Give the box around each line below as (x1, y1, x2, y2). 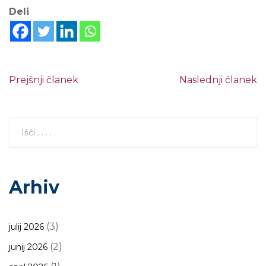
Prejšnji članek (9, 74, 78, 85)
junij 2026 (9, 242, 47, 252)
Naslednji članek (179, 74, 257, 85)
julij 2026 (9, 221, 44, 232)
